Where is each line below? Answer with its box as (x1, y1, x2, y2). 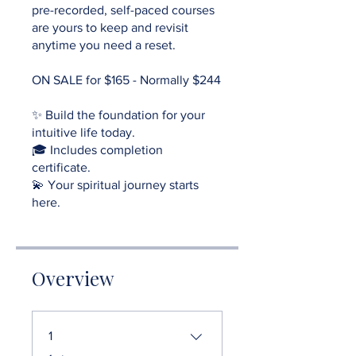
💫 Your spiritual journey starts (32, 177, 199, 192)
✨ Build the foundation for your (32, 107, 205, 122)
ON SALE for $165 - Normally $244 (32, 72, 221, 87)
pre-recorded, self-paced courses (32, 2, 215, 17)
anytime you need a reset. (32, 37, 176, 52)
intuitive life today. (32, 125, 135, 139)
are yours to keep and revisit (32, 20, 188, 34)
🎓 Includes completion (32, 142, 163, 157)
